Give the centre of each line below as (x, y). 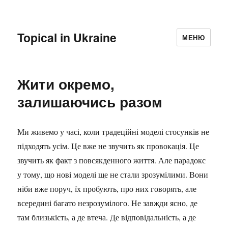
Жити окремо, (66, 84)
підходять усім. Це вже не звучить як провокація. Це (108, 146)
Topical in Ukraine (67, 37)
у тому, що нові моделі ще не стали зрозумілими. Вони (113, 174)
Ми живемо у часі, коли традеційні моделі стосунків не (113, 132)
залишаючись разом (90, 102)
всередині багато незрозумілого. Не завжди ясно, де (108, 203)
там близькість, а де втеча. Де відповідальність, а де (107, 217)
